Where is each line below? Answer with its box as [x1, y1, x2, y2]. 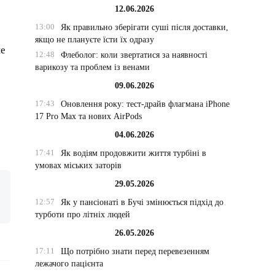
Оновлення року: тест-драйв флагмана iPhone [60, 99, 230, 109]
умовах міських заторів [35, 161, 122, 170]
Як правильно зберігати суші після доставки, [60, 23, 228, 32]
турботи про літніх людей [35, 210, 131, 219]
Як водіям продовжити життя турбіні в [60, 149, 206, 158]
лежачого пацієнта [35, 259, 104, 268]
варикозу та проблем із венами [35, 63, 150, 72]
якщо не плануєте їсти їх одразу [35, 35, 155, 44]
